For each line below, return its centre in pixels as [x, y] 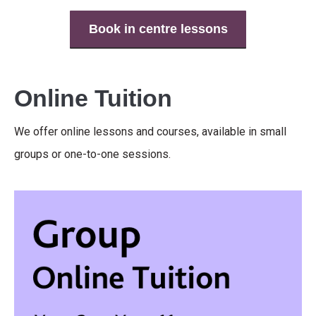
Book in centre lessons [158, 29]
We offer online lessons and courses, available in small [150, 132]
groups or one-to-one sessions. [92, 154]
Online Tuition [93, 98]
